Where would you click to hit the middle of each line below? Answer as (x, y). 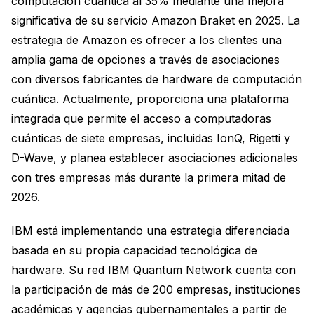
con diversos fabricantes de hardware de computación (157, 79)
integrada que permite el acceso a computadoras (141, 118)
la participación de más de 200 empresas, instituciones (156, 289)
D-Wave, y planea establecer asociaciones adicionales (155, 157)
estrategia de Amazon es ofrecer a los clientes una (146, 40)
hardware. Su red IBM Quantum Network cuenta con (153, 269)
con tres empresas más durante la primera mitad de (149, 177)
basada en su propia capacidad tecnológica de (134, 250)
